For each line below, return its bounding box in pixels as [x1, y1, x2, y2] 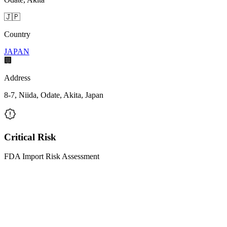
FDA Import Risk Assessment [4, 152, 99, 161]
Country [4, 29, 30, 39]
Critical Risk [4, 131, 56, 142]
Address [4, 73, 30, 82]
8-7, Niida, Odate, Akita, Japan [4, 90, 103, 99]
